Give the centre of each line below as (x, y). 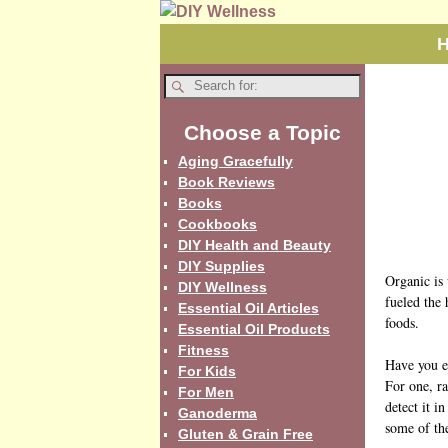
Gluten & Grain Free (245, 433)
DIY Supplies (221, 265)
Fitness (203, 349)
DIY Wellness (222, 286)
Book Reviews (226, 181)
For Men (206, 391)
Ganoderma (217, 412)
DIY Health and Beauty (254, 244)
